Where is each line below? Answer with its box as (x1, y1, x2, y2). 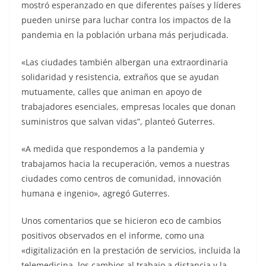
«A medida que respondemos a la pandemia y (21, 142, 204, 154)
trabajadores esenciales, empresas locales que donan (21, 100, 236, 112)
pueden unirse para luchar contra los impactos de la (21, 14, 231, 26)
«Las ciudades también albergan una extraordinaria (21, 56, 228, 68)
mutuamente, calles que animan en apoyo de (21, 85, 202, 97)
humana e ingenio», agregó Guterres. (21, 187, 170, 199)
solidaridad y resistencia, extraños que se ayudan (21, 71, 219, 83)
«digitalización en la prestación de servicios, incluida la (21, 244, 240, 256)
